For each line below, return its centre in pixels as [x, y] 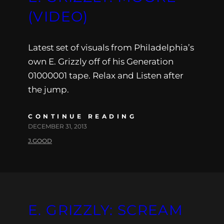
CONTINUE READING [82, 116]
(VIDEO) [58, 16]
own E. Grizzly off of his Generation [101, 61]
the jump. [48, 89]
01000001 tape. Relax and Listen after [106, 75]
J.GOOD [40, 140]
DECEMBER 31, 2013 [57, 126]
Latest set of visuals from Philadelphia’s [111, 47]
